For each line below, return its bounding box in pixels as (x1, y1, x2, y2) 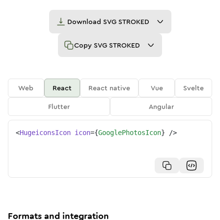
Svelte (183, 83, 204, 93)
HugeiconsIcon (20, 129, 71, 137)
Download (67, 17, 103, 27)
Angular (148, 102, 174, 111)
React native (88, 83, 131, 93)
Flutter (48, 102, 70, 111)
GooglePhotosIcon (98, 129, 161, 137)
